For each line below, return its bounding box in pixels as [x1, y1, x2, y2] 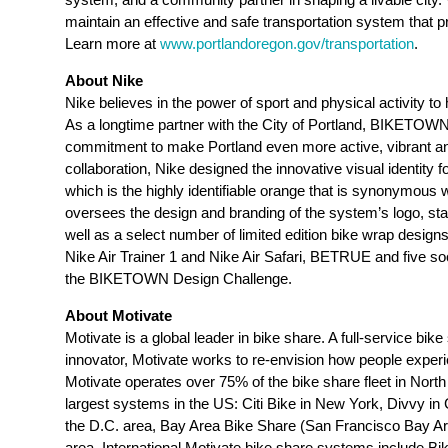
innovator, [65, 351, 132, 369]
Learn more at [65, 35, 160, 53]
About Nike [65, 72, 143, 90]
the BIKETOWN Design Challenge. [65, 270, 292, 288]
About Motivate [65, 307, 172, 325]
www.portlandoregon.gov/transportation [160, 35, 414, 53]
